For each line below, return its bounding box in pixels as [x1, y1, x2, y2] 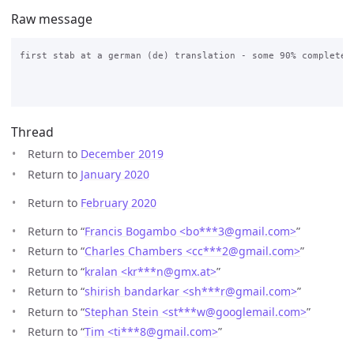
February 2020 [81, 194, 156, 210]
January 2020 [81, 166, 149, 182]
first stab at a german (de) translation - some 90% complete [19, 51, 346, 61]
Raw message [11, 9, 92, 28]
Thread [11, 123, 54, 141]
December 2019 [81, 146, 164, 162]
